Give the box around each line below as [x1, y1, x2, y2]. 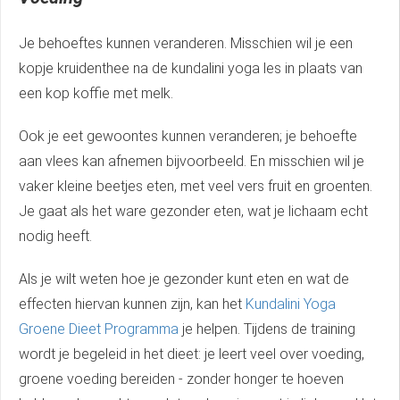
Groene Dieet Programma [19, 321, 182, 338]
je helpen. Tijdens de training [182, 321, 355, 338]
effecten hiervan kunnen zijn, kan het [19, 296, 246, 313]
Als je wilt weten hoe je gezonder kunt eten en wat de [19, 271, 349, 288]
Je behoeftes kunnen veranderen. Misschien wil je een [19, 35, 353, 53]
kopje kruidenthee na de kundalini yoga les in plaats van [19, 60, 362, 78]
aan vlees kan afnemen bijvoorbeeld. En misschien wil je [19, 153, 364, 171]
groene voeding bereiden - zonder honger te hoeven [19, 371, 344, 388]
